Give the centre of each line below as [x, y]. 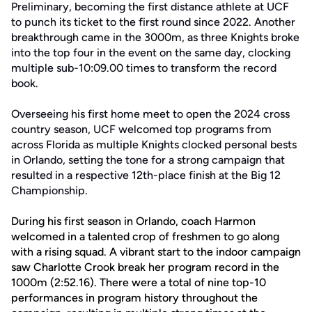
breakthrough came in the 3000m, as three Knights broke [155, 37]
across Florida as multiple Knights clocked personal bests [154, 145]
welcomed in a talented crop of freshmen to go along [145, 236]
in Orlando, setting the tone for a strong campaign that [148, 160]
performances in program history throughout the [134, 298]
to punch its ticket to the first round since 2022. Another [153, 22]
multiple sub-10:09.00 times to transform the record [144, 68]
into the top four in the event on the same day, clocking [151, 53]
